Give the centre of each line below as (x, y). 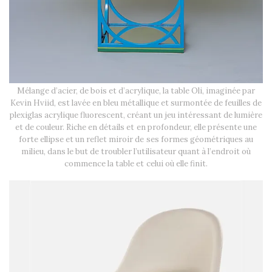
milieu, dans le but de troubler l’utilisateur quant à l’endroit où (136, 151)
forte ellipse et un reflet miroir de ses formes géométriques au (136, 139)
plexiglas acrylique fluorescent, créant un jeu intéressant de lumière (136, 115)
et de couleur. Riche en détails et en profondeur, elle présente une (136, 127)
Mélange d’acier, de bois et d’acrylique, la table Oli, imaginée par (136, 90)
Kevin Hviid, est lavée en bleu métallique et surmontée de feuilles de (136, 103)
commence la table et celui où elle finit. (136, 163)
